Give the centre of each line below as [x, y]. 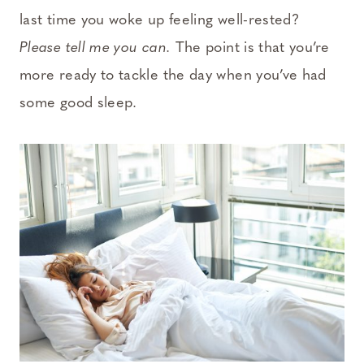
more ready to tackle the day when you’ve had [173, 76]
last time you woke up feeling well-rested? [160, 21]
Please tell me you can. [95, 49]
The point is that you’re [250, 49]
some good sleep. [78, 104]
